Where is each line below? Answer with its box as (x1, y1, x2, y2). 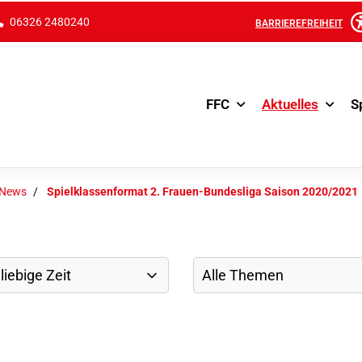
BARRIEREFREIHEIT (255, 15, 343, 27)
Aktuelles (262, 95, 318, 111)
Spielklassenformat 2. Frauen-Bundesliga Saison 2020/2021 (47, 183, 358, 197)
